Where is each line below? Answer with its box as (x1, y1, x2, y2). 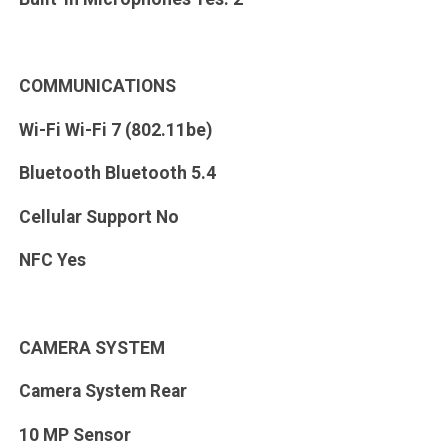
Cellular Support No (18, 206, 179, 227)
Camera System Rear (18, 381, 187, 402)
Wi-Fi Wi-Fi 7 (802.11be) (18, 119, 212, 140)
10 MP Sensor (18, 424, 131, 445)
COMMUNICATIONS (18, 76, 176, 97)
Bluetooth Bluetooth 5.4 (18, 163, 216, 184)
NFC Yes (18, 250, 86, 271)
